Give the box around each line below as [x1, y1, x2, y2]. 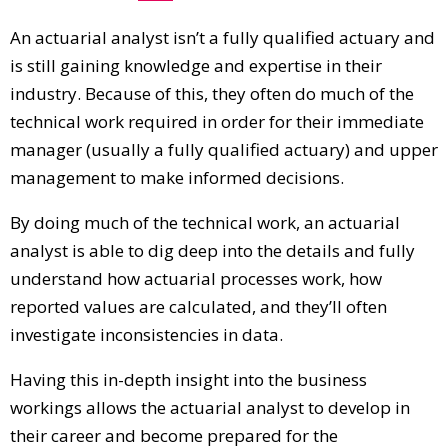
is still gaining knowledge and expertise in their [10, 53, 382, 77]
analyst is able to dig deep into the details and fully [10, 238, 415, 262]
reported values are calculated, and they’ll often [10, 294, 387, 318]
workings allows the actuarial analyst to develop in [10, 395, 410, 419]
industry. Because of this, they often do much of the [10, 81, 414, 105]
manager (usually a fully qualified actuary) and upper [10, 137, 438, 161]
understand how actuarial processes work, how [10, 266, 382, 290]
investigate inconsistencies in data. [10, 322, 283, 346]
